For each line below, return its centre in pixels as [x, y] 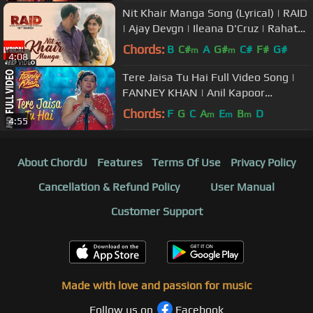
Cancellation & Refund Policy [109, 187]
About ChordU [52, 162]
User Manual [242, 187]
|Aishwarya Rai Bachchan [185, 108]
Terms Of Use [187, 162]
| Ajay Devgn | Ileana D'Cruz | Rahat [210, 29]
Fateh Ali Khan [159, 44]
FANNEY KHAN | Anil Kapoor [194, 93]
